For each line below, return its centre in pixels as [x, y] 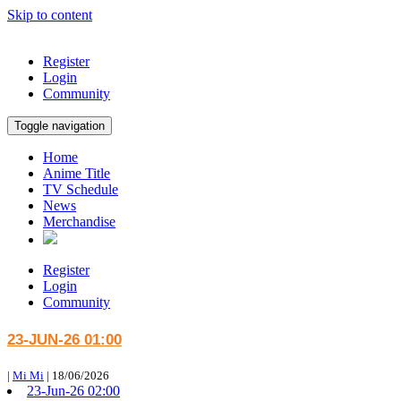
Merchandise [79, 222]
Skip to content [50, 15]
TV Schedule [81, 189]
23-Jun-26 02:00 [73, 390]
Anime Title [77, 173]
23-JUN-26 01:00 [64, 340]
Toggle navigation [60, 126]
